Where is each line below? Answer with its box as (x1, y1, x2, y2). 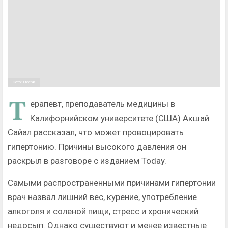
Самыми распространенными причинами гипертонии (8, 178, 216, 188)
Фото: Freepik (13, 80, 35, 85)
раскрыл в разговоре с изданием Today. (8, 156, 166, 166)
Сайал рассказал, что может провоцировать (8, 127, 184, 138)
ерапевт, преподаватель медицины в (30, 99, 175, 109)
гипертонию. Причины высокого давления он (8, 141, 186, 152)
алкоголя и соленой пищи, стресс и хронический (8, 206, 198, 217)
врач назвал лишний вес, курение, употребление (8, 192, 197, 203)
